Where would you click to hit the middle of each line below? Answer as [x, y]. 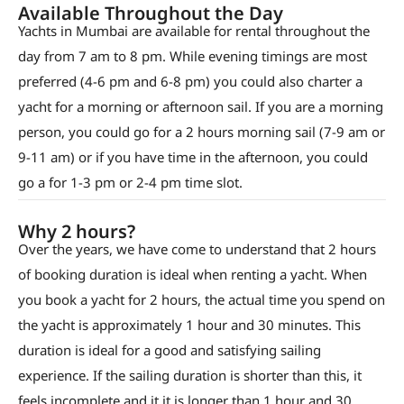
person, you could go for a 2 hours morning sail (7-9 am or [202, 131]
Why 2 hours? [77, 231]
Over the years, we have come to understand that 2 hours [197, 248]
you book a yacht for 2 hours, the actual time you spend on [202, 299]
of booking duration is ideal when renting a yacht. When [193, 274]
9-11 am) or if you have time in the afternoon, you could [193, 156]
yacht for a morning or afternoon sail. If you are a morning [201, 106]
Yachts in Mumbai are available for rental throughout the [194, 30]
